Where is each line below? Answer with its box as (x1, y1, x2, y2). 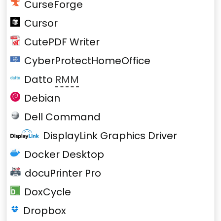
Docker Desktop (24, 147, 104, 161)
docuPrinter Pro (25, 166, 102, 180)
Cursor (24, 16, 58, 30)
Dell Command (24, 110, 101, 124)
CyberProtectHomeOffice (24, 54, 150, 68)
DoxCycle (24, 185, 71, 199)
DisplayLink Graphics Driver (42, 129, 177, 143)
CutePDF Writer (24, 35, 100, 49)
